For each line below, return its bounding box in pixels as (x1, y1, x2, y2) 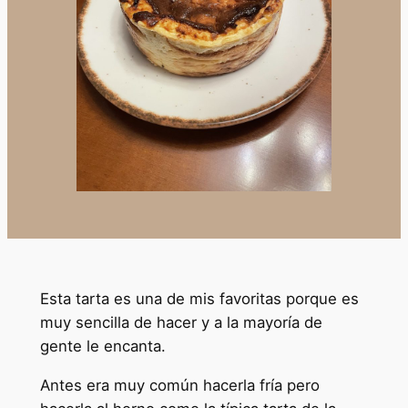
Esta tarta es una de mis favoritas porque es (39, 289, 359, 308)
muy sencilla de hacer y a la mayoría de (39, 312, 322, 331)
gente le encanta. (39, 336, 166, 355)
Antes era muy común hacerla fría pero (39, 375, 320, 394)
